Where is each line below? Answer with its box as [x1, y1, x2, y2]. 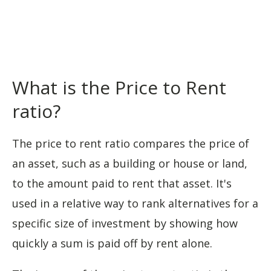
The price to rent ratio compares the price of [12, 136, 249, 151]
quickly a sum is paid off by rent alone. [12, 236, 212, 250]
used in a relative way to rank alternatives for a [12, 196, 258, 211]
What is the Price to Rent [12, 75, 226, 100]
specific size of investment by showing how [12, 216, 238, 230]
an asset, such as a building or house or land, [12, 156, 247, 171]
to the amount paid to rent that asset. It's [12, 176, 232, 191]
